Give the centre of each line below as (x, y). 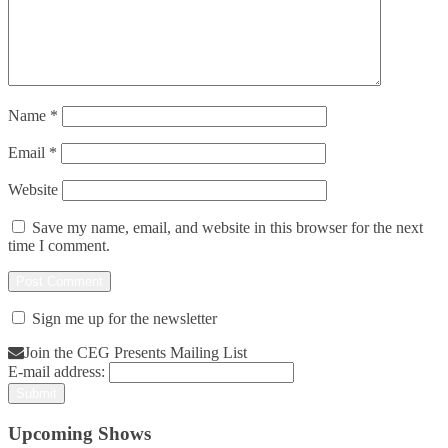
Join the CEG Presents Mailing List (135, 353)
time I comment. (59, 246)
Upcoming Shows (79, 433)
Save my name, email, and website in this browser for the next (227, 228)
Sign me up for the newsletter (122, 319)
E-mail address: (56, 372)
